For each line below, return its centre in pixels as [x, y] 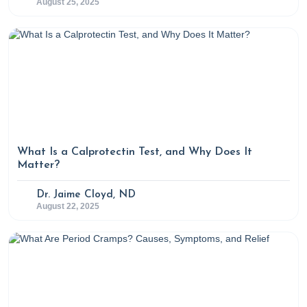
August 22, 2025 [68, 206]
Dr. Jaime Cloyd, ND [86, 195]
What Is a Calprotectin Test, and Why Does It [135, 152]
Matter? [38, 165]
